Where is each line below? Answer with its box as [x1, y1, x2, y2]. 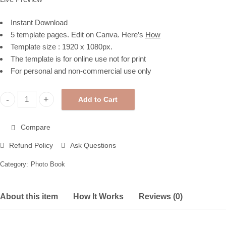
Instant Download [11, 18, 68, 27]
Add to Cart [78, 95, 118, 103]
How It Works [73, 192, 124, 201]
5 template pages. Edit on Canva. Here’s [11, 30, 145, 39]
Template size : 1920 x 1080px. [11, 42, 112, 51]
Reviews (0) [139, 192, 183, 201]
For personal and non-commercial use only [11, 67, 151, 76]
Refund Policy [7, 141, 53, 149]
